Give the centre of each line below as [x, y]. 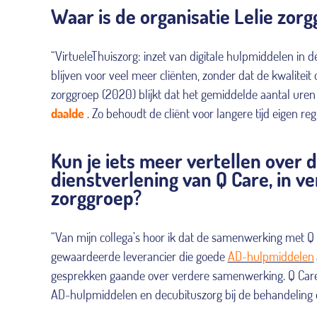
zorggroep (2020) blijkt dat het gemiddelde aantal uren [183, 94]
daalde [68, 113]
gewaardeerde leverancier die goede [138, 256]
